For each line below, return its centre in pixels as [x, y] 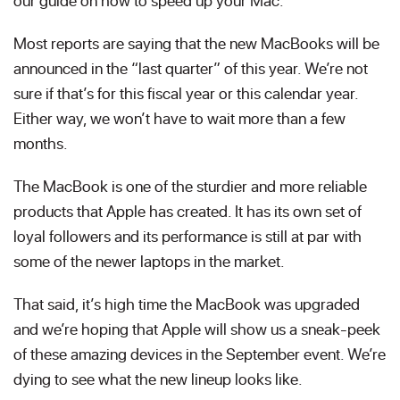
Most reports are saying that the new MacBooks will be [196, 43]
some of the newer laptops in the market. [149, 261]
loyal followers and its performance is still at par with [187, 236]
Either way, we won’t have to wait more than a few [179, 118]
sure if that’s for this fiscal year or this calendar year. [186, 93]
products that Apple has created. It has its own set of [187, 211]
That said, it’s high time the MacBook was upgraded [187, 304]
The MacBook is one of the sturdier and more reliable [190, 186]
